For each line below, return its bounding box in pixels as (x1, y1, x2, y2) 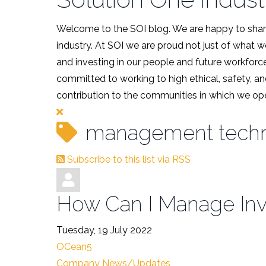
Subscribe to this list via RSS (66, 153, 191, 165)
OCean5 (56, 241, 92, 253)
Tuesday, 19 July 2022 (56, 224, 152, 236)
